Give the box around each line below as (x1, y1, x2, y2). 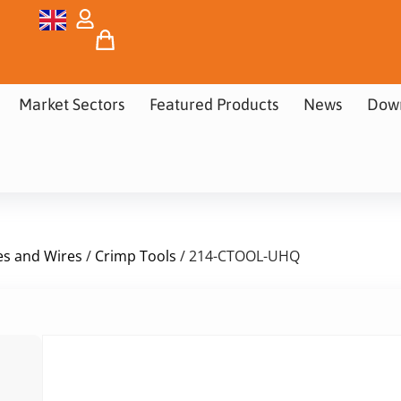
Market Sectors (18, 95, 124, 114)
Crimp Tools (95, 245, 176, 266)
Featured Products (149, 95, 278, 114)
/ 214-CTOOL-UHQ (176, 245, 300, 266)
